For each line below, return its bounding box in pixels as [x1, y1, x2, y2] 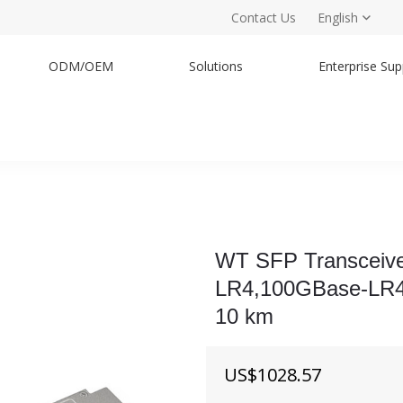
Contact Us [231, 9, 296, 26]
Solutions [189, 58, 243, 75]
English [318, 9, 358, 26]
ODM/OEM [49, 58, 113, 75]
